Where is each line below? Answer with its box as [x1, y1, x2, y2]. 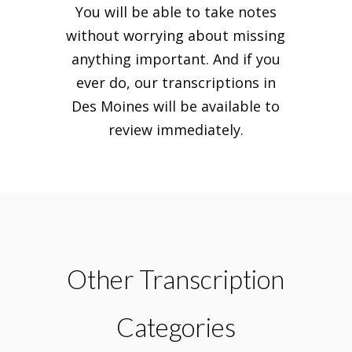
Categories [115, 312, 236, 343]
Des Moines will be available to [71, 97, 280, 115]
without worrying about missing [66, 26, 286, 45]
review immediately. [108, 120, 244, 139]
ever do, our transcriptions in [75, 73, 276, 92]
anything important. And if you [71, 49, 280, 68]
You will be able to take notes [75, 2, 277, 21]
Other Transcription [67, 264, 285, 295]
